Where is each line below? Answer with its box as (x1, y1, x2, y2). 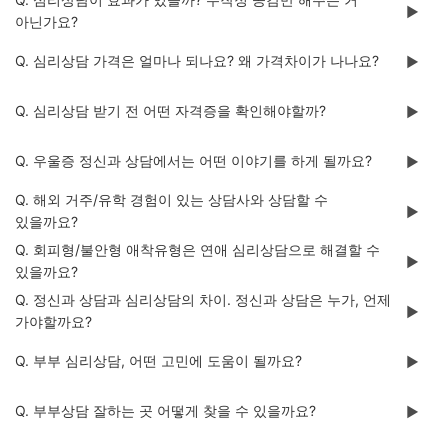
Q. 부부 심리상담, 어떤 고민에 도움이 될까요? (15, 352, 302, 369)
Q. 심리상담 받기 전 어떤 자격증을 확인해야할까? (15, 102, 326, 119)
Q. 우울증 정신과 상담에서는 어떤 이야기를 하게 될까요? (15, 152, 372, 169)
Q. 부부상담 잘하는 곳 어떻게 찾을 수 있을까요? (15, 402, 316, 419)
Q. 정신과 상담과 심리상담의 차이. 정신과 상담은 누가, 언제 (15, 291, 391, 308)
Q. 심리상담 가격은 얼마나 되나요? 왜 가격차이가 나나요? (15, 52, 379, 69)
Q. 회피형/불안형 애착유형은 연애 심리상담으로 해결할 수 (15, 241, 380, 258)
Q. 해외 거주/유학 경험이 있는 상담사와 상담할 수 (15, 191, 328, 208)
